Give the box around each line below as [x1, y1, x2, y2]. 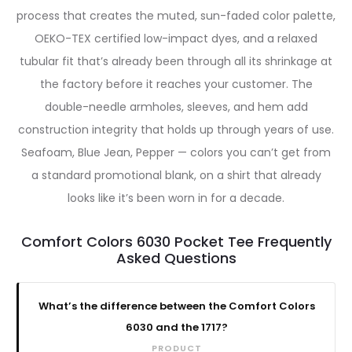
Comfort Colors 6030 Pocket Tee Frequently [20, 232, 332, 252]
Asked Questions [115, 248, 236, 269]
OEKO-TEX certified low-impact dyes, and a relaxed [35, 31, 317, 47]
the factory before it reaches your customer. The [39, 76, 313, 93]
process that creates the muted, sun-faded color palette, [16, 8, 335, 24]
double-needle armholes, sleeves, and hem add [44, 99, 308, 115]
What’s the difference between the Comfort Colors [38, 299, 315, 314]
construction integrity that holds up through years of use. [18, 122, 334, 138]
